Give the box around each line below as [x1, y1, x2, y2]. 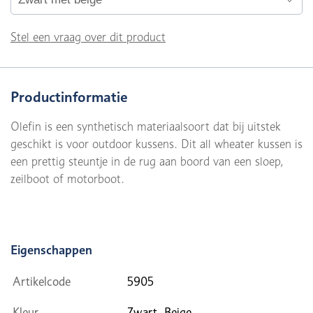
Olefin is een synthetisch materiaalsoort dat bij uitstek [10, 119, 281, 133]
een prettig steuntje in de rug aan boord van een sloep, [10, 154, 284, 168]
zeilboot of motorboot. [10, 172, 124, 186]
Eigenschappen [10, 242, 92, 257]
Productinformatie [10, 88, 128, 105]
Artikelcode [13, 275, 71, 289]
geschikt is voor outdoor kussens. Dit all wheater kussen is [10, 137, 303, 151]
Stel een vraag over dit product [10, 30, 166, 44]
